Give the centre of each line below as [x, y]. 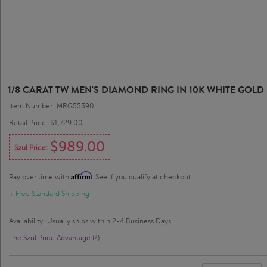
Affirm [81, 176]
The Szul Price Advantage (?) [54, 238]
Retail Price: [30, 123]
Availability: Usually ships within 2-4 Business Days [90, 221]
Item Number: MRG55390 [52, 106]
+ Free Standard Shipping [49, 194]
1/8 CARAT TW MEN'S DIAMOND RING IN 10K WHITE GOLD [136, 90]
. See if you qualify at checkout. [142, 177]
